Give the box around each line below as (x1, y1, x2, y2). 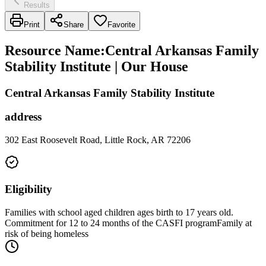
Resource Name (5, 42, 100, 58)
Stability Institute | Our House (5, 58, 188, 74)
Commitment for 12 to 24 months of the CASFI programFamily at (5, 217, 252, 228)
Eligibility (5, 182, 52, 195)
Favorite (107, 20, 135, 29)
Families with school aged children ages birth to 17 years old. (5, 207, 233, 217)
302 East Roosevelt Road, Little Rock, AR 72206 (5, 135, 191, 145)
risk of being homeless (5, 228, 88, 239)
